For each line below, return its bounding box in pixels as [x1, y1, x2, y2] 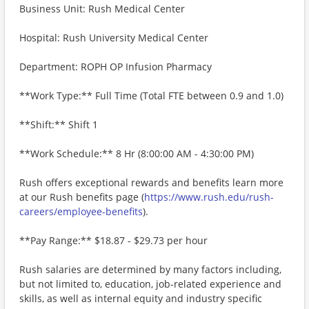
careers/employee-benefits [19, 205, 143, 218]
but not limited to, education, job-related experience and [19, 277, 281, 290]
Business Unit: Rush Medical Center [19, 2, 185, 15]
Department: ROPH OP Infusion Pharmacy [19, 60, 212, 73]
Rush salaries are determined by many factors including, [19, 263, 281, 276]
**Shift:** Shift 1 [19, 118, 98, 131]
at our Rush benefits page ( [19, 190, 144, 203]
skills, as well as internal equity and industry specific [19, 292, 262, 305]
